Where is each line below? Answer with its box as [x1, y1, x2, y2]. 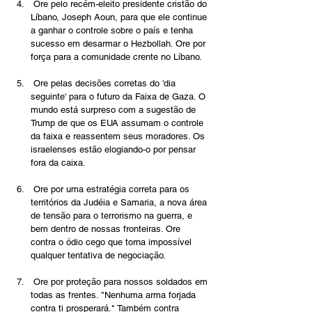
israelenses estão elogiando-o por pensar [31, 144, 198, 155]
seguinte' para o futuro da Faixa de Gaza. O [31, 91, 208, 102]
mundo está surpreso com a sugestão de [31, 104, 198, 116]
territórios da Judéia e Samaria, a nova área [31, 197, 210, 208]
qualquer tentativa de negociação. [31, 250, 166, 261]
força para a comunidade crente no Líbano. [31, 52, 202, 63]
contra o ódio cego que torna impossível [31, 237, 194, 248]
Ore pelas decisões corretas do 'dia [31, 78, 178, 89]
